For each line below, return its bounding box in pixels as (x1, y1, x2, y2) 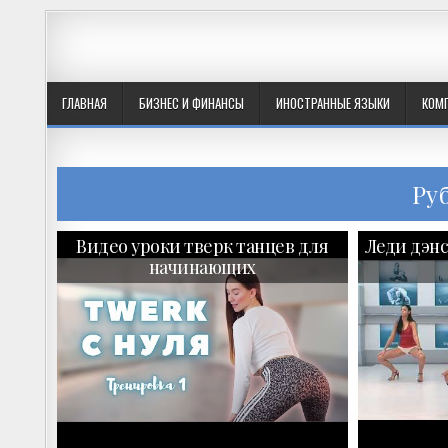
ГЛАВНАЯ (62, 93, 107, 113)
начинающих (148, 255, 256, 280)
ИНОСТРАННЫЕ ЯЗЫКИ (276, 93, 390, 113)
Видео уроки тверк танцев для (76, 234, 329, 259)
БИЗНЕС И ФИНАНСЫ (139, 93, 244, 113)
